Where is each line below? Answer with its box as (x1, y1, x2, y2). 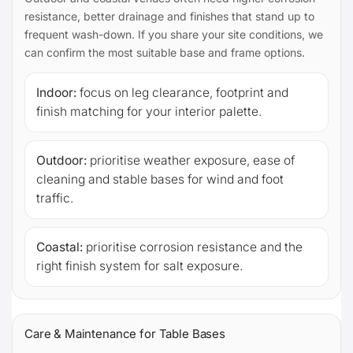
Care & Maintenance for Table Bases (24, 325, 225, 341)
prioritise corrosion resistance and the (83, 239, 303, 255)
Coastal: (36, 239, 83, 255)
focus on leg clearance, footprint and (76, 84, 288, 100)
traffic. (36, 190, 73, 206)
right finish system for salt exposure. (36, 258, 243, 273)
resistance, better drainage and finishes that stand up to (24, 9, 314, 23)
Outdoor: (36, 152, 87, 168)
